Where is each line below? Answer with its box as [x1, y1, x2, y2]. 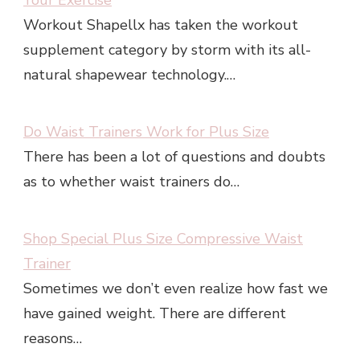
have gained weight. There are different [23, 304, 286, 324]
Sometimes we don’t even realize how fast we [23, 279, 328, 299]
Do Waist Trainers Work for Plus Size [23, 122, 269, 142]
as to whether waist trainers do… [23, 172, 239, 192]
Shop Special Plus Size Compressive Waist [23, 229, 303, 249]
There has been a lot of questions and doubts [23, 147, 325, 167]
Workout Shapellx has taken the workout [23, 15, 298, 35]
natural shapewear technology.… [23, 65, 235, 85]
